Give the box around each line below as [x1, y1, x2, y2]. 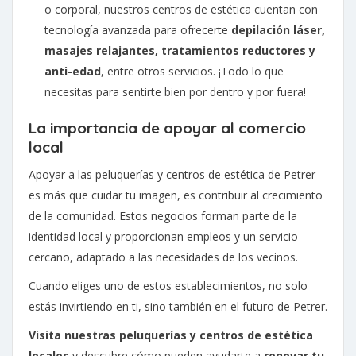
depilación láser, [231, 22, 325, 38]
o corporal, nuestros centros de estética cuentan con [44, 2, 318, 17]
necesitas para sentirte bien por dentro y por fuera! [44, 84, 306, 100]
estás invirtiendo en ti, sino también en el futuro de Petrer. [29, 299, 327, 315]
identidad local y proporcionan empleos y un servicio [29, 229, 298, 245]
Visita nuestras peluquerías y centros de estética [29, 327, 313, 343]
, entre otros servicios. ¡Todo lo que [101, 64, 284, 79]
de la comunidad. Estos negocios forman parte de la [29, 208, 297, 224]
